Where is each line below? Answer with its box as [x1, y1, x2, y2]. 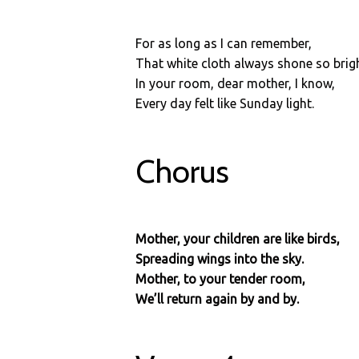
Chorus [135, 151, 230, 191]
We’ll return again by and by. [135, 292, 300, 306]
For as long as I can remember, [135, 36, 313, 50]
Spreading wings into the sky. [135, 252, 305, 266]
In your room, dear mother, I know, [135, 76, 336, 91]
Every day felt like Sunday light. [135, 96, 315, 111]
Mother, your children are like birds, [135, 232, 341, 246]
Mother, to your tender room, [135, 272, 306, 286]
